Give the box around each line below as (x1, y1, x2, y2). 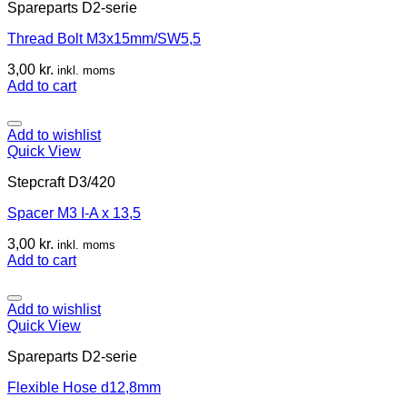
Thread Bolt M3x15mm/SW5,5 (7, 30, 201, 46)
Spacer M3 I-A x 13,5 (7, 204, 141, 221)
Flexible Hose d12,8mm (7, 379, 161, 395)
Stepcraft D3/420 (7, 174, 115, 190)
